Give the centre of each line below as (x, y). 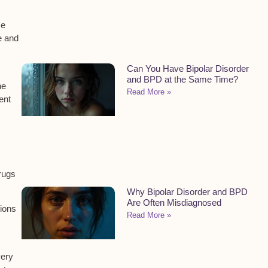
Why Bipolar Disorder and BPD (187, 191)
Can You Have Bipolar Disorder (188, 69)
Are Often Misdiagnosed (174, 202)
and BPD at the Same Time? (182, 80)
